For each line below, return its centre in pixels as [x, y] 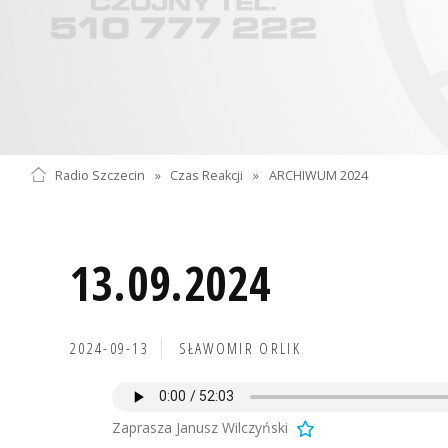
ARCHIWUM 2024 [319, 175]
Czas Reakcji [207, 175]
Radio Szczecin [99, 175]
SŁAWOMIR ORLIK [239, 348]
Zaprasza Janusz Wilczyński [200, 427]
